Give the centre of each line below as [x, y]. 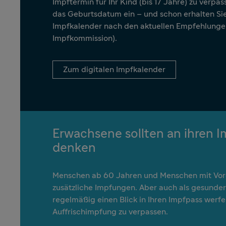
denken [74, 148]
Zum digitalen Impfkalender [114, 69]
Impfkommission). [85, 38]
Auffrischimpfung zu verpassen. [110, 212]
